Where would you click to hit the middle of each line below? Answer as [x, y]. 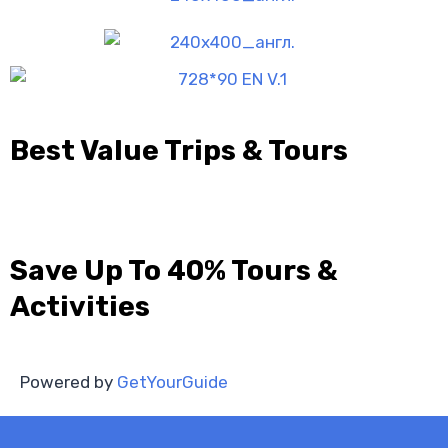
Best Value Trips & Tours [179, 150]
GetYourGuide [172, 382]
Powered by [68, 382]
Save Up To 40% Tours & [174, 270]
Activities [80, 306]
